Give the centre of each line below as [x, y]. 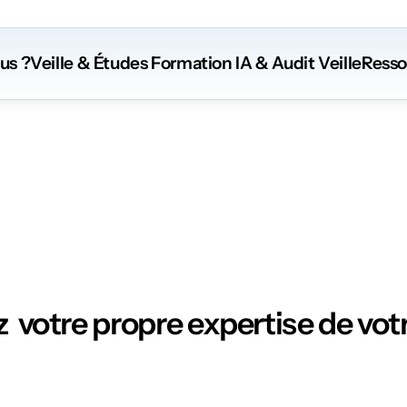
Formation [190, 63]
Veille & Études [89, 63]
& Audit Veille [307, 63]
